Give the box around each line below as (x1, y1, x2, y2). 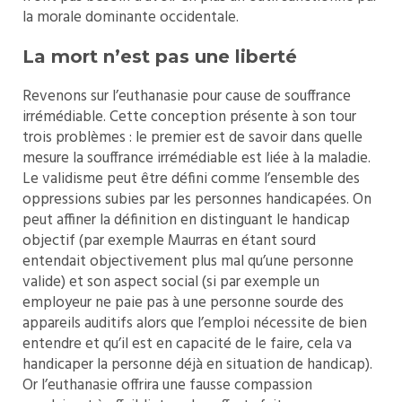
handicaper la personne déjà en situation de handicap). (22, 353, 372, 378)
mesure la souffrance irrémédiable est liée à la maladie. (22, 146, 371, 171)
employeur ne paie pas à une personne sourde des (22, 291, 344, 316)
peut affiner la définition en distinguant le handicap (22, 208, 350, 233)
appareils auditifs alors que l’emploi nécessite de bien (22, 311, 367, 336)
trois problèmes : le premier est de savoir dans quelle (22, 126, 363, 151)
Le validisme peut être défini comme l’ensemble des (22, 167, 360, 192)
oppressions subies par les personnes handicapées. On (22, 188, 371, 213)
